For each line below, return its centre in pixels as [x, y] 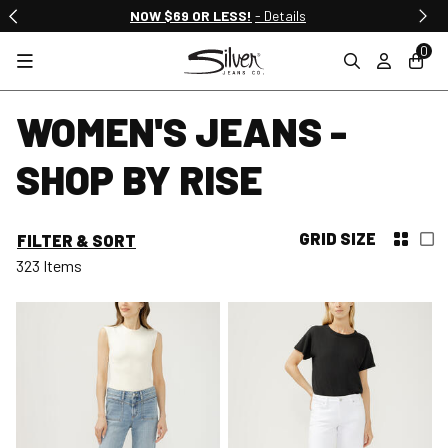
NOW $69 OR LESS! [191, 15]
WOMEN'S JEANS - [181, 131]
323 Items [49, 265]
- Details [280, 15]
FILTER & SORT [76, 240]
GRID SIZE [337, 238]
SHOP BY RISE [139, 179]
